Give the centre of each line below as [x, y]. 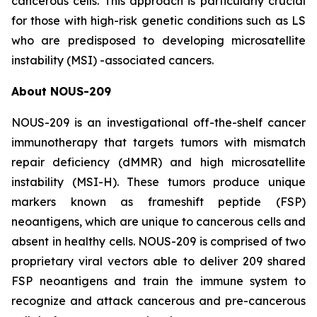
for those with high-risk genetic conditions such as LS [158, 21]
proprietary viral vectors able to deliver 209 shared [158, 261]
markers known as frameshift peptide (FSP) [158, 202]
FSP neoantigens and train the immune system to [158, 281]
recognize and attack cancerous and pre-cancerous [158, 301]
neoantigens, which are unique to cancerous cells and [158, 221]
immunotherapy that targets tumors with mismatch [158, 142]
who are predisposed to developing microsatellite [158, 40]
